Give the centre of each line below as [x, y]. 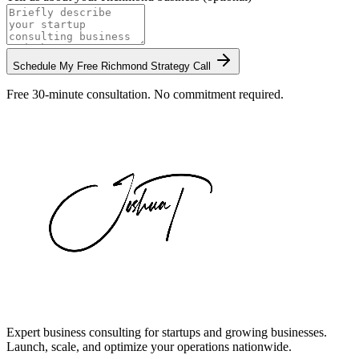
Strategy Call [181, 67]
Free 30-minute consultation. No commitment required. [145, 95]
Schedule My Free [57, 67]
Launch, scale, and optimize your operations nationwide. [149, 347]
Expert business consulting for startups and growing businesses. [167, 333]
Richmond [124, 67]
